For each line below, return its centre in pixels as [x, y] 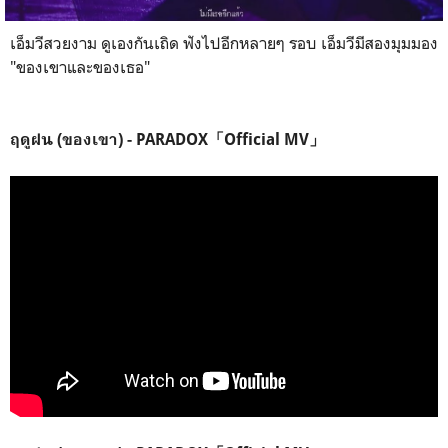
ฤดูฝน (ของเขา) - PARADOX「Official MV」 [167, 140]
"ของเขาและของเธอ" [80, 67]
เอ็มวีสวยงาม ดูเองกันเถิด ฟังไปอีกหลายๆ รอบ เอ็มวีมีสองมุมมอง [224, 43]
